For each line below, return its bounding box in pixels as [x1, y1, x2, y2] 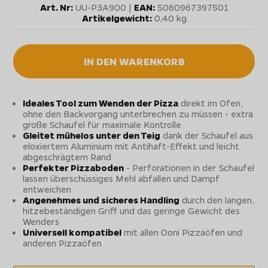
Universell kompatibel [23, 226, 122, 238]
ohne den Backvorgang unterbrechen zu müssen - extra [23, 107, 254, 120]
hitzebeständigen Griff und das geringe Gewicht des [23, 204, 240, 217]
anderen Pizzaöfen [23, 236, 102, 249]
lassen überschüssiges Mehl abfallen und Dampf [23, 172, 220, 184]
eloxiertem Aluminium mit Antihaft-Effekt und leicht [23, 139, 240, 152]
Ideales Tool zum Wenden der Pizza [23, 96, 179, 109]
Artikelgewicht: [81, 11, 152, 24]
